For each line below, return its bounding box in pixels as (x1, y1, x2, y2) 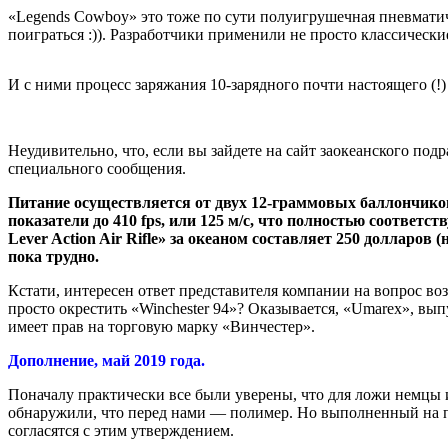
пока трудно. (8, 248, 99, 266)
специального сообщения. (8, 160, 186, 178)
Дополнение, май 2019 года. (8, 352, 205, 370)
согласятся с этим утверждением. (8, 422, 234, 440)
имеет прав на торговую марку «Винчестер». (8, 318, 315, 336)
